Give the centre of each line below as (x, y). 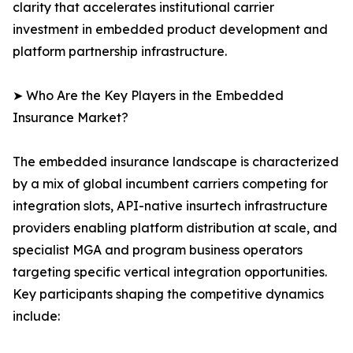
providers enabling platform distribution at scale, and (175, 228)
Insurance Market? (71, 118)
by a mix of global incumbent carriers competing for (170, 184)
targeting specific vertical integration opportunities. (170, 272)
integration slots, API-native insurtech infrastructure (170, 206)
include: (36, 316)
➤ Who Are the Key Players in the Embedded (148, 96)
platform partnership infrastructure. (120, 52)
